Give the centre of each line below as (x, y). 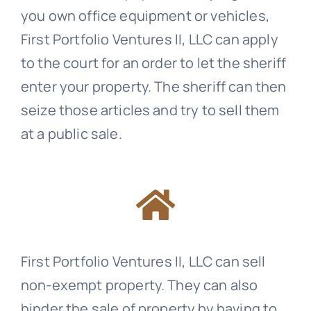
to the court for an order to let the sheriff (153, 63)
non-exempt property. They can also (139, 285)
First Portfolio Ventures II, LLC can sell (143, 262)
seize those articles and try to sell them (150, 110)
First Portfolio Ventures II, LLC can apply (149, 40)
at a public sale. (71, 134)
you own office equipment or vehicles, (145, 16)
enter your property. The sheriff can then (153, 87)
